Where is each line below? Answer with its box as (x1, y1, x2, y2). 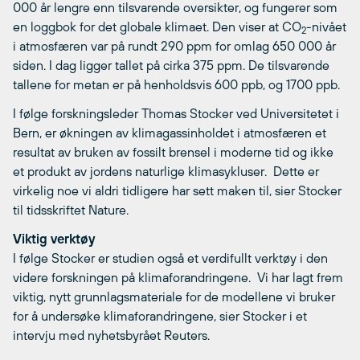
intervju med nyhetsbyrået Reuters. (13, 328, 210, 342)
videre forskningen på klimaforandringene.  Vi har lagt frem (13, 270, 343, 284)
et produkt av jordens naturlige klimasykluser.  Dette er (13, 164, 319, 178)
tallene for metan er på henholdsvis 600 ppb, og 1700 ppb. (13, 77, 340, 92)
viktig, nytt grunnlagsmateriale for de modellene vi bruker (13, 289, 335, 304)
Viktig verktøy (13, 231, 95, 246)
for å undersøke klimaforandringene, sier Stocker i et (13, 309, 307, 323)
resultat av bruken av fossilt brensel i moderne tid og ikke (13, 145, 333, 159)
